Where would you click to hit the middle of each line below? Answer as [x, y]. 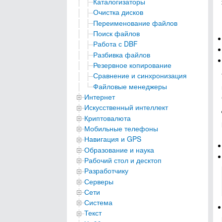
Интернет [100, 96]
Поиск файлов [116, 33]
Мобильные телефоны [121, 128]
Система [98, 202]
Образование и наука [119, 149]
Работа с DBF [115, 44]
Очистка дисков [118, 12]
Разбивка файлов [122, 54]
